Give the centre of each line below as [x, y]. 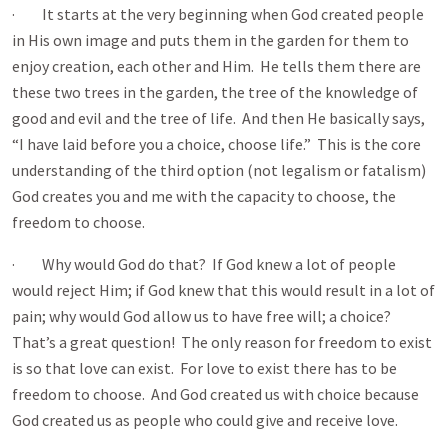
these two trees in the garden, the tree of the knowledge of [215, 92]
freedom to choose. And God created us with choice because [215, 394]
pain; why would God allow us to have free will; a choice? [206, 316]
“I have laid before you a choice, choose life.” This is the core [216, 144]
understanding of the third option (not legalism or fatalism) [219, 170]
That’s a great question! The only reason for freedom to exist [222, 342]
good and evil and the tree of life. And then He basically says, [218, 118]
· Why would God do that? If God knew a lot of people [204, 264]
